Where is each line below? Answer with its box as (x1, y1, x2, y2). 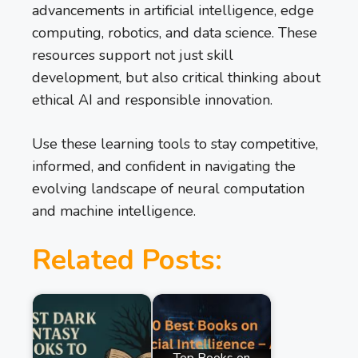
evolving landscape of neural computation (32, 179, 304, 199)
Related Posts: (32, 241, 222, 280)
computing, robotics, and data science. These (32, 23, 317, 43)
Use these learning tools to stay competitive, (32, 134, 318, 154)
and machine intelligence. (32, 201, 196, 221)
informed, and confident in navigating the (32, 157, 296, 177)
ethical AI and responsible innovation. (32, 90, 272, 110)
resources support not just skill (32, 46, 233, 66)
